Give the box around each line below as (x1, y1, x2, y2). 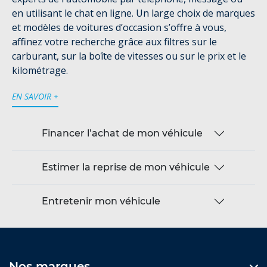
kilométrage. (12, 63, 68, 77)
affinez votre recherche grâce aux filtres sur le (12, 35, 217, 48)
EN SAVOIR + (12, 90, 58, 102)
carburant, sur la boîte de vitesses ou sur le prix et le (12, 49, 246, 63)
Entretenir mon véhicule (42, 195, 160, 207)
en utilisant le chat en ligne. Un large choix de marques (12, 6, 255, 20)
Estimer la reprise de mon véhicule (42, 162, 210, 173)
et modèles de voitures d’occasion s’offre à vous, (12, 20, 226, 34)
